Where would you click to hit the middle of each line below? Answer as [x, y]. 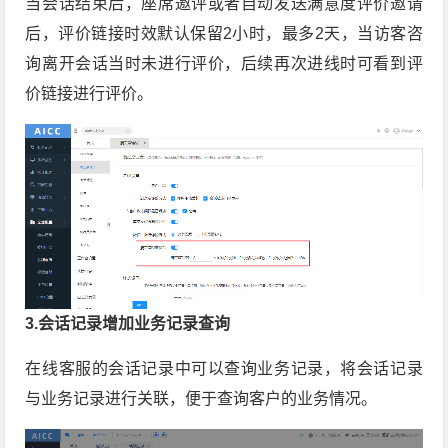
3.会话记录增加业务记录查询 [128, 324]
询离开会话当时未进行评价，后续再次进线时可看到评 [224, 64]
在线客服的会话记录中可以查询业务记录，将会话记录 [224, 369]
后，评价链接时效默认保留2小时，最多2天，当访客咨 [224, 34]
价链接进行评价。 [89, 94]
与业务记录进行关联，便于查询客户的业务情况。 [201, 399]
